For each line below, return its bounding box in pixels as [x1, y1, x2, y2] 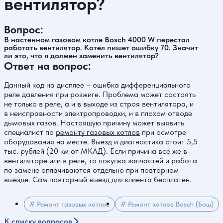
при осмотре [140, 127, 186, 137]
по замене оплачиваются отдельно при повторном [4, 165, 179, 175]
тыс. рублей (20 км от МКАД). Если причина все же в [4, 146, 187, 156]
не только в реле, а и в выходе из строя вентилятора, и [4, 99, 194, 109]
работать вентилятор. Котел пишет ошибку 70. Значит [4, 43, 198, 52]
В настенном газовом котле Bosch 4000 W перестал [4, 35, 190, 44]
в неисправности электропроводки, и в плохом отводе [4, 109, 192, 118]
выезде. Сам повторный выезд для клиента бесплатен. [4, 175, 192, 184]
